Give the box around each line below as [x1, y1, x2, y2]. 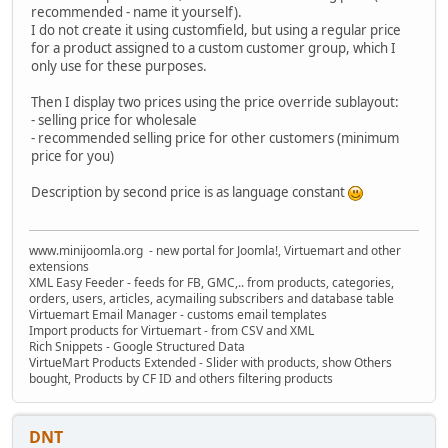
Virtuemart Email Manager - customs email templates [29, 306, 327, 324]
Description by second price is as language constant [31, 182, 348, 201]
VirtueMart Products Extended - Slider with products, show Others [29, 354, 392, 372]
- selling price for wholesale [31, 110, 197, 129]
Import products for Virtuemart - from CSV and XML [29, 322, 314, 340]
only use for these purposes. [31, 56, 207, 75]
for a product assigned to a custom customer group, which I [31, 38, 396, 57]
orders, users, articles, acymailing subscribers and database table [29, 290, 394, 308]
